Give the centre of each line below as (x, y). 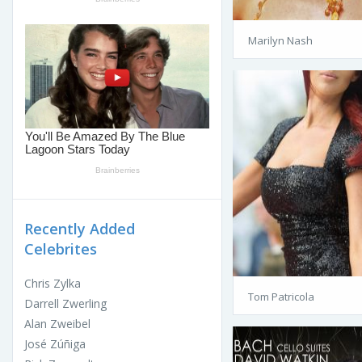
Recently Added (80, 228)
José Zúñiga (55, 343)
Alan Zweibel (57, 323)
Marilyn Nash (280, 40)
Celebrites (61, 248)
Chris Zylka (53, 283)
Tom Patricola (281, 296)
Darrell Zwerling (65, 303)
